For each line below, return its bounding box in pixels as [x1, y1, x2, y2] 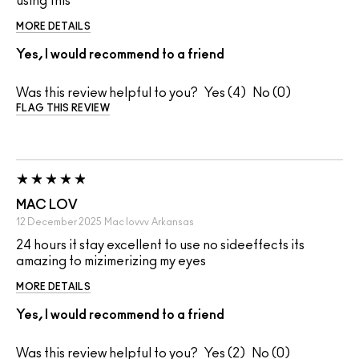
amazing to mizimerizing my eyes [16, 255, 206, 268]
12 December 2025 [16, 217, 102, 228]
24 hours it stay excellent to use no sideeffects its [16, 239, 305, 252]
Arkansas [151, 217, 194, 228]
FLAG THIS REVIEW [16, 103, 110, 114]
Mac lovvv [104, 217, 149, 228]
